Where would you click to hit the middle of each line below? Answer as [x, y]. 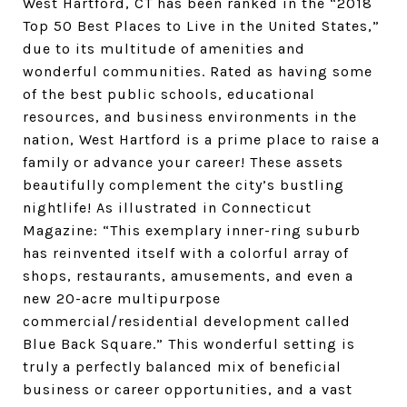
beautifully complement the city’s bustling [184, 185]
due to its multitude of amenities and [164, 49]
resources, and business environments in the [190, 117]
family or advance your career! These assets [183, 162]
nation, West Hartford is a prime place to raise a [201, 139]
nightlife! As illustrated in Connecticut [167, 208]
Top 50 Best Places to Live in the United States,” [201, 26]
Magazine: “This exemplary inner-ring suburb [192, 230]
